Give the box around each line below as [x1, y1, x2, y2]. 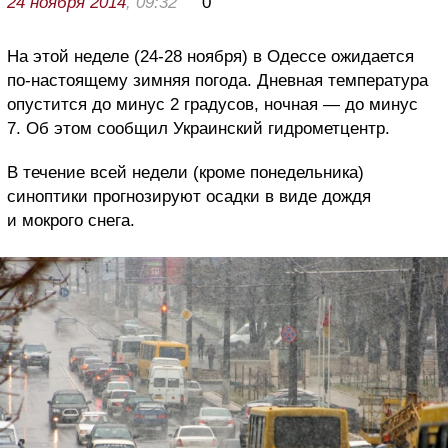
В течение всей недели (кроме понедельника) [7, 162, 364, 182]
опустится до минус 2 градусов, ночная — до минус [7, 94, 418, 114]
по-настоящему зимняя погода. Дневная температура [7, 70, 428, 90]
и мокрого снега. [7, 210, 135, 230]
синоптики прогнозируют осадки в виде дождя [7, 186, 371, 206]
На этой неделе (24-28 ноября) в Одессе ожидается [7, 46, 414, 66]
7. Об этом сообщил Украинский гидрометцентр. [7, 118, 390, 138]
